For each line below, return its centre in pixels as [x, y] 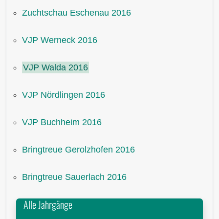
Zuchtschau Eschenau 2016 [77, 13]
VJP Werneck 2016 [60, 40]
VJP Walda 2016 [55, 68]
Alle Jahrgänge [48, 205]
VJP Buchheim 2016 [62, 122]
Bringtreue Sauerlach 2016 [74, 177]
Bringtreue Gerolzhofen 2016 [78, 150]
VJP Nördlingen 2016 [64, 95]
